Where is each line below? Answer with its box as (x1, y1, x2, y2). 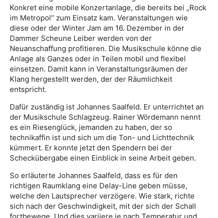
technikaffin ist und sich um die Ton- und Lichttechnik (10, 132, 194, 142)
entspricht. (10, 84, 47, 94)
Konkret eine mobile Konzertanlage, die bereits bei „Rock (10, 2, 206, 12)
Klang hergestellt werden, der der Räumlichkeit (10, 74, 172, 84)
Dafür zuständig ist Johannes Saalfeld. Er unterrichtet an (10, 102, 204, 111)
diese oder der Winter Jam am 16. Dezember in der (10, 23, 184, 33)
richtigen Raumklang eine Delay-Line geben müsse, (10, 181, 187, 190)
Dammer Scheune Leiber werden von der (10, 33, 152, 43)
